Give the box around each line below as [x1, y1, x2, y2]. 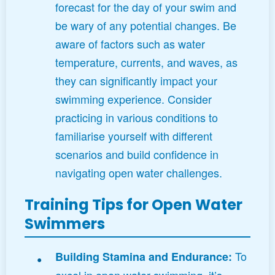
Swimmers [25, 213, 105, 234]
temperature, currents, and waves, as [55, 53, 238, 70]
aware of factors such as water [55, 35, 205, 52]
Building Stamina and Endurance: [55, 248, 232, 265]
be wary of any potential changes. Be [55, 17, 236, 33]
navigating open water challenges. [55, 164, 222, 180]
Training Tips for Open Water [25, 194, 242, 215]
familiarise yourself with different [55, 127, 212, 144]
